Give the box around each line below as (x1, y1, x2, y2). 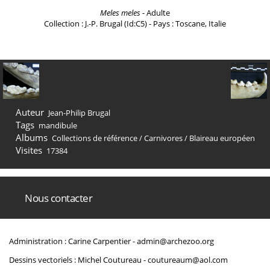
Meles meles (100, 7, 140, 18)
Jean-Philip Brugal (48, 107, 110, 118)
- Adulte (140, 7, 170, 18)
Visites (15, 144, 42, 156)
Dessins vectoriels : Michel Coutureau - (9, 254, 148, 265)
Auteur (15, 106, 44, 118)
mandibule (39, 120, 77, 131)
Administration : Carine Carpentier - (9, 236, 137, 246)
